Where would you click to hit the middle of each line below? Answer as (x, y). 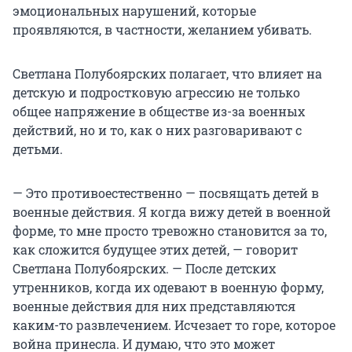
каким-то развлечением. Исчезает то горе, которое (174, 324)
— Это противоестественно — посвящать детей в (166, 192)
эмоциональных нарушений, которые (134, 10)
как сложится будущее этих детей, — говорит (155, 249)
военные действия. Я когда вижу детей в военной (172, 211)
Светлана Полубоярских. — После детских (144, 268)
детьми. (38, 148)
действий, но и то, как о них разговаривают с (157, 130)
